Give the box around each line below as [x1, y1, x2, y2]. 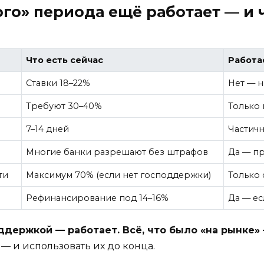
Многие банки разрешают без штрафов [26, 146, 209, 157]
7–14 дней [26, 123, 70, 134]
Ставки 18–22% [26, 77, 91, 88]
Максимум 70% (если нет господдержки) [26, 169, 212, 180]
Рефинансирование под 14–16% [26, 192, 169, 203]
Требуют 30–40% [26, 100, 103, 111]
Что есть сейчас [26, 54, 104, 65]
